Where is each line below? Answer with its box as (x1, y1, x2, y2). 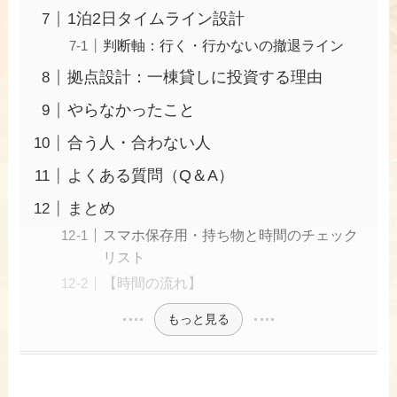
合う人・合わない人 (67, 134, 212, 152)
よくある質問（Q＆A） (67, 167, 235, 185)
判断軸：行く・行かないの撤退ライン (103, 37, 345, 54)
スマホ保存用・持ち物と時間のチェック (103, 227, 359, 244)
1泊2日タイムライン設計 (67, 10, 245, 28)
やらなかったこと (67, 101, 196, 120)
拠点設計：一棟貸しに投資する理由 (67, 68, 323, 87)
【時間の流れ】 (103, 275, 203, 292)
